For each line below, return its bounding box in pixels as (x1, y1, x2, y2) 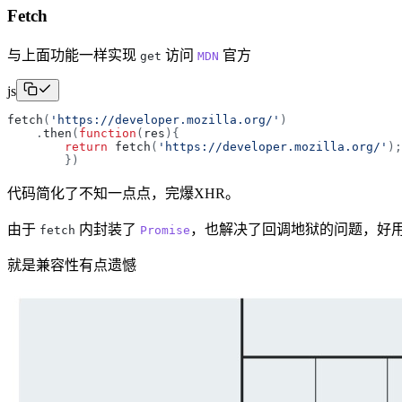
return (65, 140, 108, 153)
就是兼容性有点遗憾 (7, 258, 136, 273)
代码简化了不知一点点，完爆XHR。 (7, 186, 240, 201)
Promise (140, 223, 190, 237)
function (79, 127, 136, 140)
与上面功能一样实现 (7, 48, 140, 63)
